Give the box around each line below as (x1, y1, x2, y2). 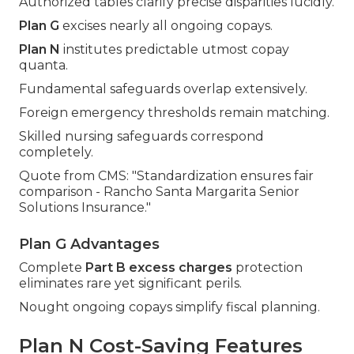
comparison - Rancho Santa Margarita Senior (19, 184, 299, 200)
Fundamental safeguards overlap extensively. (19, 81, 307, 97)
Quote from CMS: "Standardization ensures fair (19, 168, 314, 184)
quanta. (19, 58, 68, 73)
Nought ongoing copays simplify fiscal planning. (19, 299, 320, 315)
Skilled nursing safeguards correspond (19, 129, 264, 145)
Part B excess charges (85, 260, 232, 276)
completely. (19, 145, 93, 160)
